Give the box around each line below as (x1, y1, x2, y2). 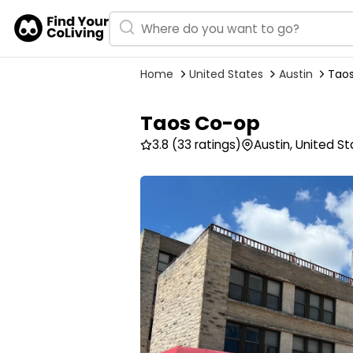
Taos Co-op (140, 110, 260, 137)
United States (188, 65, 263, 82)
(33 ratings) (172, 136, 242, 153)
